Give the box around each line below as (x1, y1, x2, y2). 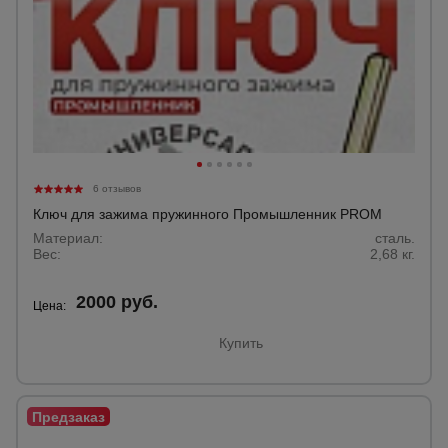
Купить (219, 335, 263, 351)
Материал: (33, 230, 103, 246)
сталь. (375, 230, 415, 246)
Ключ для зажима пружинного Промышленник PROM (33, 206, 382, 222)
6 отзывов (93, 183, 141, 194)
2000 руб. (76, 292, 158, 312)
